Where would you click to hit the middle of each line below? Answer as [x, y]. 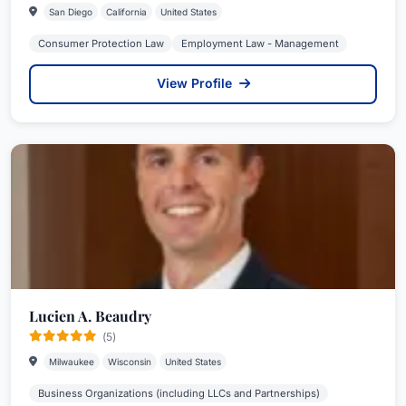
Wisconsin [130, 361]
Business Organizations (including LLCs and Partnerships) [179, 393]
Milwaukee [72, 361]
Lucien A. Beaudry [90, 315]
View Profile [196, 82]
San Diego [71, 11]
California [126, 11]
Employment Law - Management [260, 43]
